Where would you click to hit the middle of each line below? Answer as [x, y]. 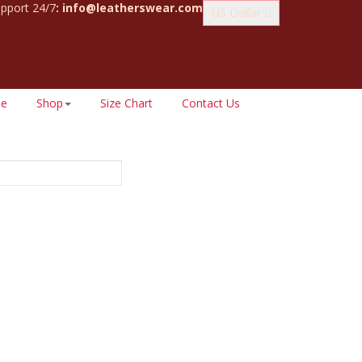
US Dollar [238, 13]
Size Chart [126, 103]
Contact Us [211, 103]
